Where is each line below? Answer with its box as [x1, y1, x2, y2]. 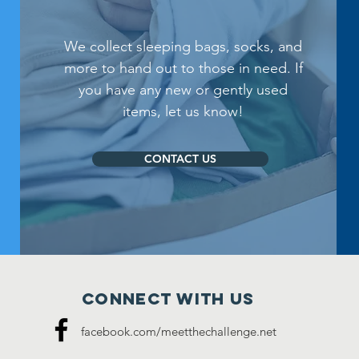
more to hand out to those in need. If [63, 59, 303, 77]
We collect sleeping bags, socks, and [64, 38, 303, 55]
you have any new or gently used [79, 81, 288, 99]
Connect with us [82, 288, 255, 309]
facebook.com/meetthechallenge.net [81, 324, 276, 339]
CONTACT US [143, 151, 216, 166]
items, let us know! [123, 103, 244, 120]
